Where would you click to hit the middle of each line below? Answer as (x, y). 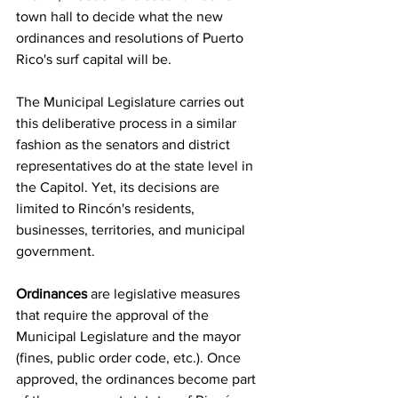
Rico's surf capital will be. (94, 59)
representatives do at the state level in (136, 165)
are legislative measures (165, 293)
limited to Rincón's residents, (107, 208)
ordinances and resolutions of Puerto (131, 37)
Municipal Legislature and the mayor (130, 336)
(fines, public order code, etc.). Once (130, 357)
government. (56, 251)
